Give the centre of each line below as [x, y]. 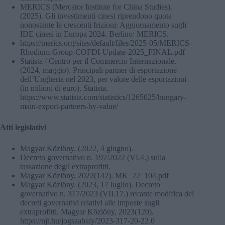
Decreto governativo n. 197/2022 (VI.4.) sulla [93, 157]
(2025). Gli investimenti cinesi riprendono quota [96, 16]
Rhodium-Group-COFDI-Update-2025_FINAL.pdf [102, 52]
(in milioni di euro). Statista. [64, 88]
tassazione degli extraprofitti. [65, 166]
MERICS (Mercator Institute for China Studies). [96, 7]
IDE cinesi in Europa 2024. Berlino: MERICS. [94, 34]
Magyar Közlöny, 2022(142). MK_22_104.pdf [94, 175]
